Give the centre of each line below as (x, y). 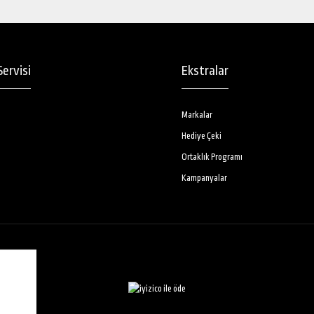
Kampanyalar (204, 178)
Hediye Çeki (202, 136)
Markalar (197, 115)
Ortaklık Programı (212, 157)
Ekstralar (205, 71)
